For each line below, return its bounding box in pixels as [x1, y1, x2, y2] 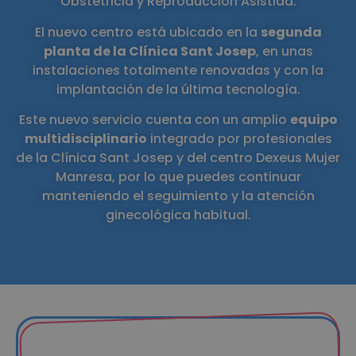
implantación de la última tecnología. [56, 79, 300, 99]
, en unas [255, 41, 313, 60]
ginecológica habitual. [105, 206, 251, 225]
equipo [289, 110, 338, 130]
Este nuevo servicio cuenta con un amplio [18, 110, 290, 130]
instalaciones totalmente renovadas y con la [33, 60, 323, 79]
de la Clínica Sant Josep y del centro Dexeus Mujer [16, 149, 340, 168]
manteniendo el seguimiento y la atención [41, 187, 315, 206]
